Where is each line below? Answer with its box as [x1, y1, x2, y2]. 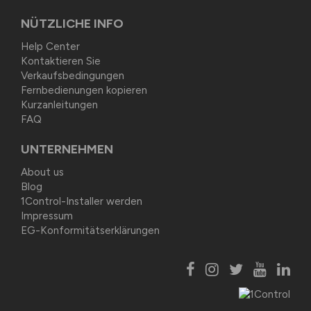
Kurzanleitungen [21, 99, 98, 112]
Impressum [21, 210, 73, 223]
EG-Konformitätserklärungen [21, 224, 160, 237]
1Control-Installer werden [21, 195, 142, 208]
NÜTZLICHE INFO [21, 16, 124, 32]
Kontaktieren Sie [21, 55, 101, 68]
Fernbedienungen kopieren [21, 84, 147, 97]
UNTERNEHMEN [21, 142, 113, 158]
